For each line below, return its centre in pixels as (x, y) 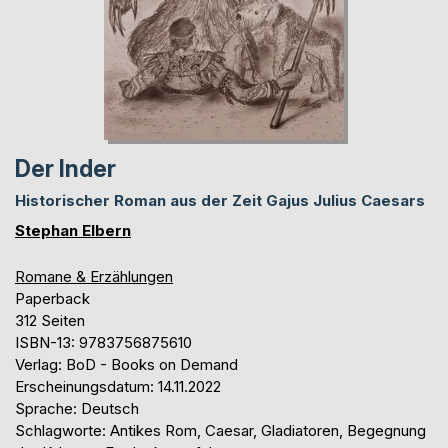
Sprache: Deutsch (77, 408)
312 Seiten (50, 320)
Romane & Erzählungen (94, 276)
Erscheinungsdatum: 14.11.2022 (118, 386)
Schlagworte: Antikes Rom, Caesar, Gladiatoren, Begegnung (220, 430)
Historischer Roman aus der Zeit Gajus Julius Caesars (220, 200)
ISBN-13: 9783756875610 (103, 342)
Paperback (52, 298)
